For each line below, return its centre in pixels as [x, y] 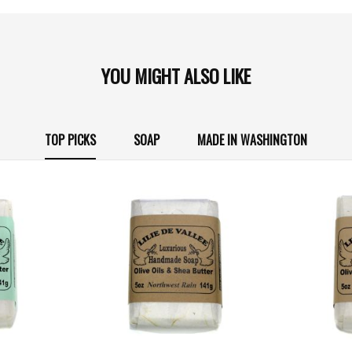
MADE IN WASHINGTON [252, 140]
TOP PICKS [71, 140]
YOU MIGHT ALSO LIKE [176, 75]
